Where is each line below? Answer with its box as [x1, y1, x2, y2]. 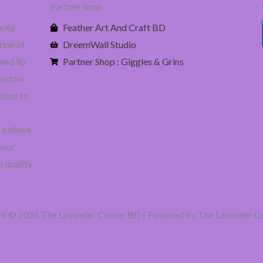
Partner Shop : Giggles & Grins [63, 56, 184, 68]
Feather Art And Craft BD [63, 22, 166, 33]
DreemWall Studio [63, 39, 137, 50]
